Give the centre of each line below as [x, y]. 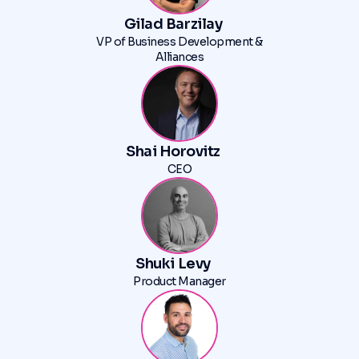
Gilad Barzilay [173, 24]
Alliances [179, 57]
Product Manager [179, 281]
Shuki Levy [173, 264]
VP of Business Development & [179, 42]
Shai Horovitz [173, 151]
